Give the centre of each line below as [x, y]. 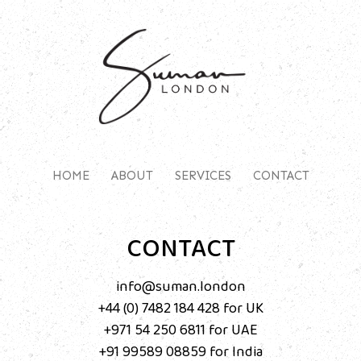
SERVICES [203, 176]
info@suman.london [180, 286]
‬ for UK [242, 308]
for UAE [232, 330]
